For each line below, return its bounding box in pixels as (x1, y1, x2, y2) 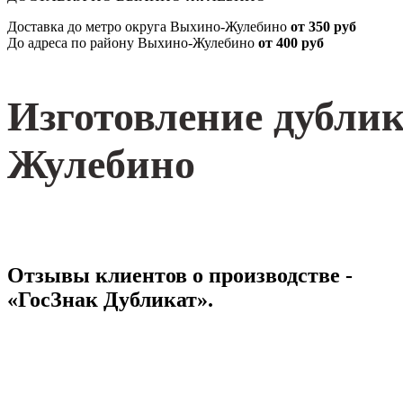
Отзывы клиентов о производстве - (7, 263, 353, 287)
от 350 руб (291, 18, 356, 34)
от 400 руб (258, 34, 324, 50)
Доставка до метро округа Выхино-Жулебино (7, 18, 291, 34)
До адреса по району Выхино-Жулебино (7, 34, 258, 50)
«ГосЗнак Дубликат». (7, 287, 213, 311)
